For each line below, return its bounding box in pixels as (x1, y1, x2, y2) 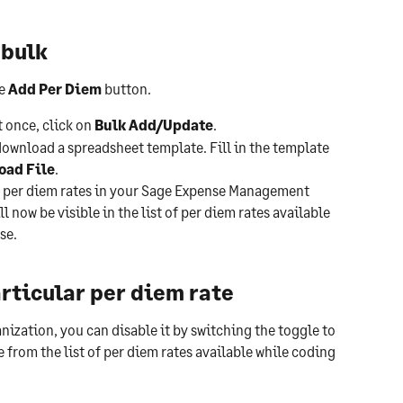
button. (104, 79, 151, 97)
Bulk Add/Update (94, 116, 213, 134)
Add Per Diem (8, 79, 104, 97)
